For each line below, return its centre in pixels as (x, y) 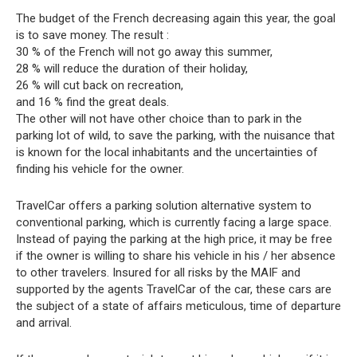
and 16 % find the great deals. (92, 102)
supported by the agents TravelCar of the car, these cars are (174, 289)
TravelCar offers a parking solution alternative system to (164, 206)
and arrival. (44, 323)
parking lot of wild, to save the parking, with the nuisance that (175, 135)
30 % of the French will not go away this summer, (144, 52)
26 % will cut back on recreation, (100, 85)
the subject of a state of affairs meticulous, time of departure (178, 306)
